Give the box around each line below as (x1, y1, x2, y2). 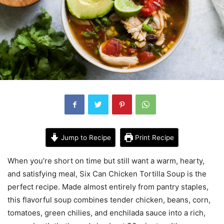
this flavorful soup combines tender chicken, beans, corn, (7, 194, 210, 204)
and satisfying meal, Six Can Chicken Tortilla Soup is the (7, 168, 206, 178)
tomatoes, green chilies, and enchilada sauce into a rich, (7, 207, 205, 217)
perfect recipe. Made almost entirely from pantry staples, (7, 181, 208, 191)
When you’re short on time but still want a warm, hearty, (7, 155, 204, 165)
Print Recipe (133, 133, 174, 141)
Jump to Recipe (58, 133, 111, 141)
